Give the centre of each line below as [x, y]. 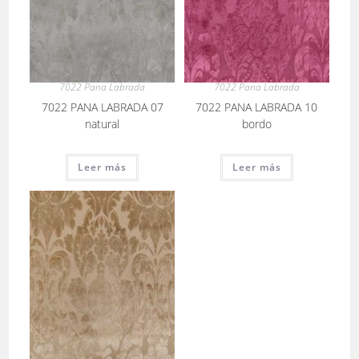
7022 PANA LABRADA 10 [257, 107]
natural [103, 123]
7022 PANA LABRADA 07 [102, 107]
